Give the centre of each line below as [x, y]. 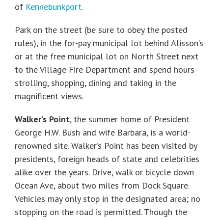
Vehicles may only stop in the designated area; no [108, 199]
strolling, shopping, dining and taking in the [96, 83]
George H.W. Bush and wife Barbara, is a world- [103, 133]
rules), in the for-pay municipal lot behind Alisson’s [109, 43]
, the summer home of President [130, 119]
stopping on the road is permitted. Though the [101, 212]
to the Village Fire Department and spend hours [105, 70]
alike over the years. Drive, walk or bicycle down [104, 172]
